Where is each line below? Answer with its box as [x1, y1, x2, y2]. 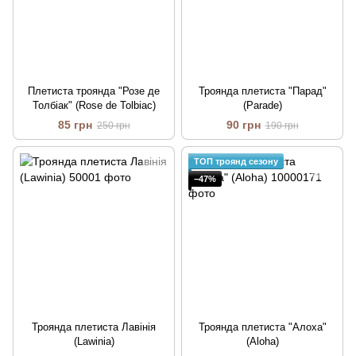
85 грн [57, 118, 92, 132]
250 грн [96, 120, 130, 132]
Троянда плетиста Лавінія [32, 321, 156, 334]
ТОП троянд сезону [194, 157, 278, 167]
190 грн [265, 120, 299, 132]
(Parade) [242, 99, 282, 112]
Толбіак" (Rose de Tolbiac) [32, 99, 156, 112]
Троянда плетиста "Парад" [198, 85, 327, 98]
